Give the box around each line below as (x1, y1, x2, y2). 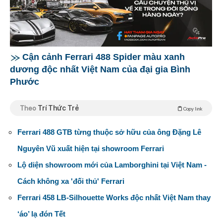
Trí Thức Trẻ (38, 104, 79, 112)
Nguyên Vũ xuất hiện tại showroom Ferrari (17, 144, 164, 153)
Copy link (182, 105, 202, 111)
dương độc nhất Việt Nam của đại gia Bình (10, 64, 190, 74)
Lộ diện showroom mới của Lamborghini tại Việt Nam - (17, 160, 207, 169)
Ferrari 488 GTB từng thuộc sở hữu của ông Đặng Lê (17, 127, 201, 136)
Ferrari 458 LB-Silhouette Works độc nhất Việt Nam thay (17, 193, 211, 202)
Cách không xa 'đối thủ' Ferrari (17, 176, 124, 185)
